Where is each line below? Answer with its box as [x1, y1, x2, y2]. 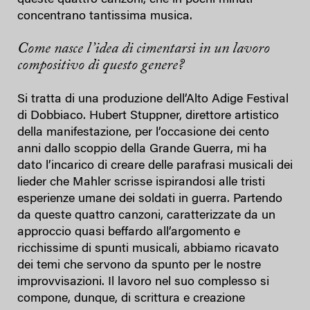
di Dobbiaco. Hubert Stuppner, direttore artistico [17, 109, 279, 122]
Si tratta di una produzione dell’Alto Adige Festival [17, 93, 289, 106]
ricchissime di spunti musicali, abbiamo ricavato [17, 242, 279, 255]
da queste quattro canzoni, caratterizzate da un [17, 209, 275, 222]
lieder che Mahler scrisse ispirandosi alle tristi [17, 176, 265, 189]
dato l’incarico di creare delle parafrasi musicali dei [17, 159, 293, 172]
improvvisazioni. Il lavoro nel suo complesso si [17, 275, 269, 289]
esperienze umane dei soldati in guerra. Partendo [17, 192, 282, 206]
